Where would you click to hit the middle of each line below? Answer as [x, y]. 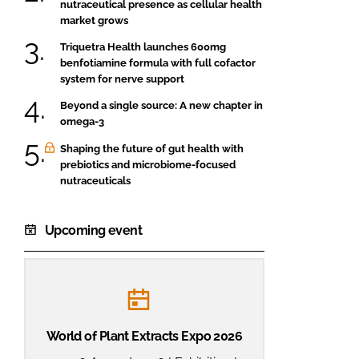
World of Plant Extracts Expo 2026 [144, 336]
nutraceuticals [95, 180]
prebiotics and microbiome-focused [148, 164]
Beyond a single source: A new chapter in [161, 106]
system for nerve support [122, 79]
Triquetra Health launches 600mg [143, 46]
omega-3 [82, 122]
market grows [94, 20]
